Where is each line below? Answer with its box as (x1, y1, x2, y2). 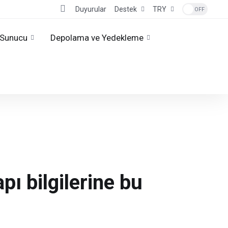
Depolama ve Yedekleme (50, 33, 144, 43)
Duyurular (75, 5, 106, 13)
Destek (115, 5, 137, 13)
